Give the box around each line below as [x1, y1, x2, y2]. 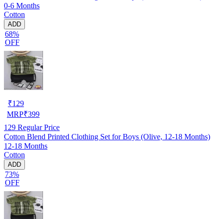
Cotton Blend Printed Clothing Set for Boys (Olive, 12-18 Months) [4, 132, 210, 141]
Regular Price [16, 123, 60, 131]
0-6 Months [4, 1, 40, 10]
